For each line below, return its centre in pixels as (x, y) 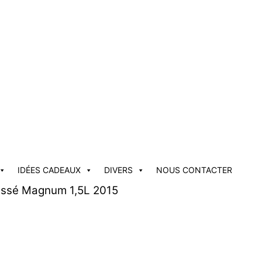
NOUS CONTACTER (194, 170)
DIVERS (118, 170)
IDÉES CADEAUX (49, 170)
